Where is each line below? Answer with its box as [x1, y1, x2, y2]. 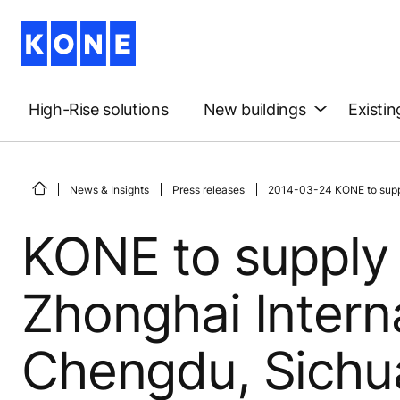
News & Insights [70, 182, 149, 196]
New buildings [203, 99, 306, 119]
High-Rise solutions [29, 99, 169, 119]
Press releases [172, 182, 245, 196]
